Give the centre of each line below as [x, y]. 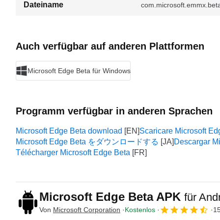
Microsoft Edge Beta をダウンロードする [87, 142]
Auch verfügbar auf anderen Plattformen [110, 46]
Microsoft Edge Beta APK [112, 197]
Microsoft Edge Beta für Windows [79, 70]
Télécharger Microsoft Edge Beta [73, 152]
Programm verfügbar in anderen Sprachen [114, 111]
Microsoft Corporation [87, 209]
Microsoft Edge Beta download [69, 131]
